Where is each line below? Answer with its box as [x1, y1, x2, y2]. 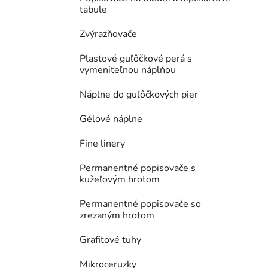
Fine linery [80, 137, 125, 151]
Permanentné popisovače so [80, 197, 201, 211]
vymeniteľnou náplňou [80, 63, 176, 77]
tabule [80, 3, 107, 17]
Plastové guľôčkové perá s [80, 52, 192, 66]
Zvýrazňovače [80, 28, 137, 41]
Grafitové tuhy [80, 233, 141, 247]
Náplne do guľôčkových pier [80, 88, 198, 102]
